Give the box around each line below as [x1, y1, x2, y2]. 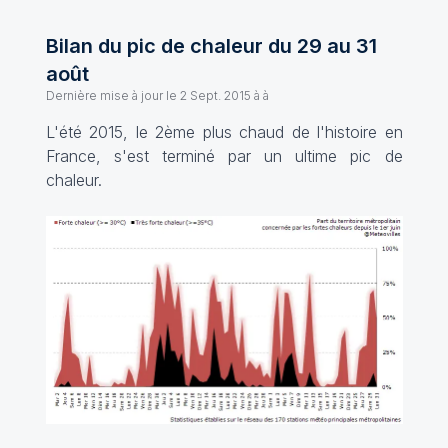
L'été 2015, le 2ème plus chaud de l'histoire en [45, 122, 403, 142]
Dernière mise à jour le [45, 88, 177, 103]
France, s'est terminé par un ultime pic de [45, 146, 403, 166]
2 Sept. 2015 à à [179, 88, 269, 103]
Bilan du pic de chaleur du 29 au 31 [45, 34, 377, 58]
